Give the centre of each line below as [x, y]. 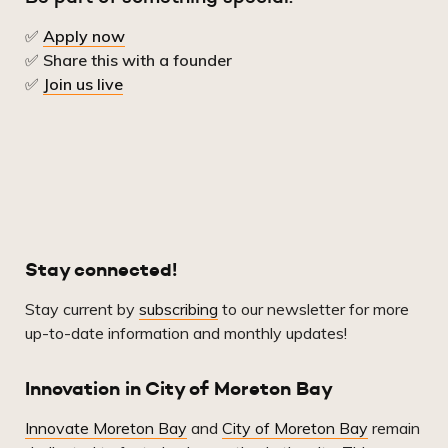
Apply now [84, 36]
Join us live [83, 84]
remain [394, 428]
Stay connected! [101, 269]
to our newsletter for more [313, 309]
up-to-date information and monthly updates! [186, 333]
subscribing [178, 309]
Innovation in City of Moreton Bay [179, 388]
